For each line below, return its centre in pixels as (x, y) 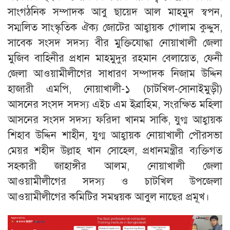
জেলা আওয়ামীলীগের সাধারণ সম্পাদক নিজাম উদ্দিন (115, 74)
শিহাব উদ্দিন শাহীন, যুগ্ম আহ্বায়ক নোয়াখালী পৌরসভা (115, 136)
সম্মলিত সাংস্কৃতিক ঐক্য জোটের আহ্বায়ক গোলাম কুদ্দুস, (115, 28)
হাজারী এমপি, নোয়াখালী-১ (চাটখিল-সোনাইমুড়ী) (115, 89)
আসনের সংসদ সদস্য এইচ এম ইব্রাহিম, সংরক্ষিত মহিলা (115, 105)
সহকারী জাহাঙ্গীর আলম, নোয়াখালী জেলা (115, 166)
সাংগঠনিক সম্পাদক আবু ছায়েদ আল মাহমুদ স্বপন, (115, 12)
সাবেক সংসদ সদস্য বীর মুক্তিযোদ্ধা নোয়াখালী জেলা (115, 43)
